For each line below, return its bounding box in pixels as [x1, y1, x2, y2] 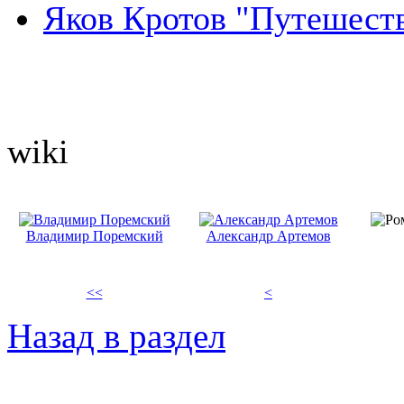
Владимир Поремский [25, 228, 163, 244]
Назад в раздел [7, 317, 225, 356]
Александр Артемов [206, 228, 331, 244]
